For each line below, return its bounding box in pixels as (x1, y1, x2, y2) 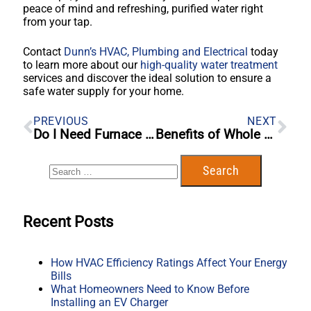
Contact (23, 44, 64, 58)
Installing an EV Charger (51, 296, 168, 310)
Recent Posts (23, 212, 113, 230)
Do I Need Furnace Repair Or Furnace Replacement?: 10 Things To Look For (145, 126, 154, 142)
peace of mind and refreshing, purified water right (23, 1, 263, 15)
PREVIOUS (33, 114, 89, 128)
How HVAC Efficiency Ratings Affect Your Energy (51, 256, 287, 270)
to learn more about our (23, 58, 140, 72)
